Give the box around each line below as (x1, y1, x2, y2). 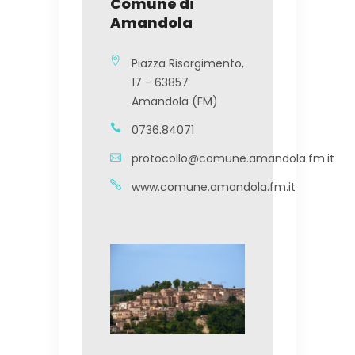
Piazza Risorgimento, (132, 55, 244, 72)
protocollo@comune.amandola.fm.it (132, 151, 334, 167)
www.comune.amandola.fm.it (132, 179, 296, 196)
